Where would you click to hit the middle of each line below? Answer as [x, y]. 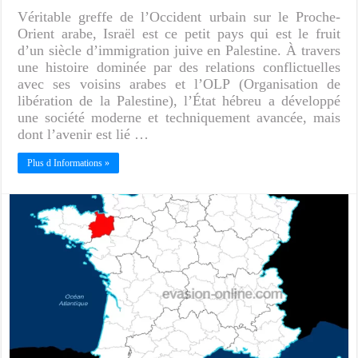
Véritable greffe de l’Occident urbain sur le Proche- [179, 17]
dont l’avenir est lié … [84, 135]
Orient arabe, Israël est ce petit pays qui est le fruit [179, 34]
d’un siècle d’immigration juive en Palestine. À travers [179, 51]
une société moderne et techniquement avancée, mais [179, 118]
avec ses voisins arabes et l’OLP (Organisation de [179, 84]
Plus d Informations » [69, 163]
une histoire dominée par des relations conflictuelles [179, 68]
